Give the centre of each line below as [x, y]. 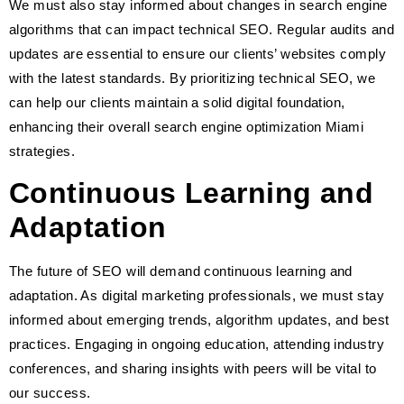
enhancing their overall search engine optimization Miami [187, 126]
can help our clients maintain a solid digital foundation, [177, 102]
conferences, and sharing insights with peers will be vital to [193, 369]
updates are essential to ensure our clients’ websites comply [198, 53]
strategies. [42, 151]
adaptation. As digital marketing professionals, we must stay [197, 296]
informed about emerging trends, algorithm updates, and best [199, 320]
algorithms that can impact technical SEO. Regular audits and [202, 29]
